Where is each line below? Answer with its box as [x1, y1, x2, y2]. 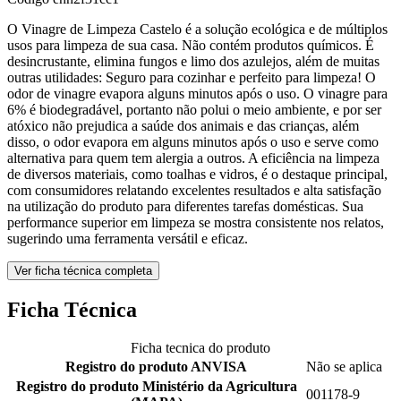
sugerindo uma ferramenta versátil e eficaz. [7, 231, 248, 247]
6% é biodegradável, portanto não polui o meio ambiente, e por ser [7, 102, 381, 118]
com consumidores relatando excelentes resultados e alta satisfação [7, 183, 381, 199]
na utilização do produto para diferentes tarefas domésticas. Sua [7, 199, 363, 215]
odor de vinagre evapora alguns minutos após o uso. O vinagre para [7, 86, 388, 102]
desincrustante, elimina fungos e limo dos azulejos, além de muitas [7, 54, 380, 70]
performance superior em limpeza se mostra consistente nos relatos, [7, 215, 384, 231]
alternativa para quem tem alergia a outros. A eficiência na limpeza [7, 150, 380, 166]
